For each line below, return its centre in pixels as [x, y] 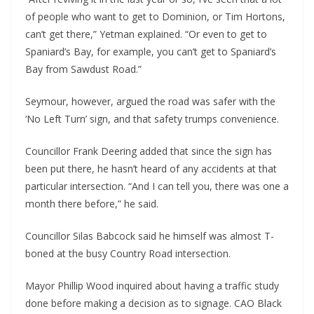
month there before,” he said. [92, 204]
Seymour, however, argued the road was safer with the [150, 102]
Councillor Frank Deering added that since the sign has [149, 151]
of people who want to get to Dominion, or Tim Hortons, [155, 17]
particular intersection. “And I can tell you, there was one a [157, 186]
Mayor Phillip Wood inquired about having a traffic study [152, 286]
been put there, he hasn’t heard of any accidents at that [151, 169]
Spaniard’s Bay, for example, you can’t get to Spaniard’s [151, 52]
